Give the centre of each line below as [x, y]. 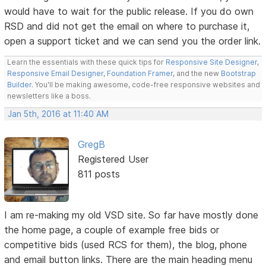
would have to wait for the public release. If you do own [129, 12]
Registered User [113, 159]
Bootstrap [239, 74]
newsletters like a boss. [49, 96]
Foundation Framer [139, 74]
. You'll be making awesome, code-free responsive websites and [146, 85]
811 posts [99, 174]
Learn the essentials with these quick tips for [87, 62]
